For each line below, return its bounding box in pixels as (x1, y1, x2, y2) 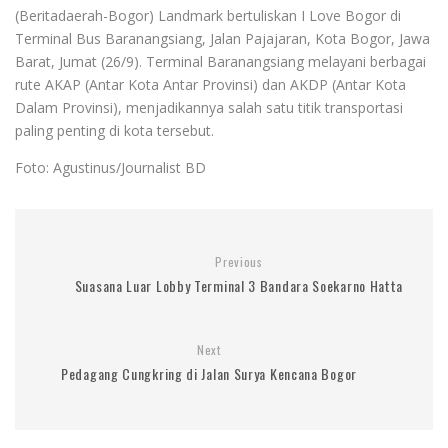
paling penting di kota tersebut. (15, 120, 214, 140)
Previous (215, 252, 263, 270)
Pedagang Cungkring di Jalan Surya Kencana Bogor (61, 362, 357, 384)
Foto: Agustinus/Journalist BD (15, 157, 206, 177)
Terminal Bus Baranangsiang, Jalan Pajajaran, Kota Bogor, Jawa (15, 28, 430, 48)
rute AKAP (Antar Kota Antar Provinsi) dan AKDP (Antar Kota (15, 74, 406, 94)
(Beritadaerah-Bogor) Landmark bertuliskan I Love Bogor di (15, 5, 401, 25)
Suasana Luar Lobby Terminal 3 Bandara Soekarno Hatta (74, 274, 404, 296)
